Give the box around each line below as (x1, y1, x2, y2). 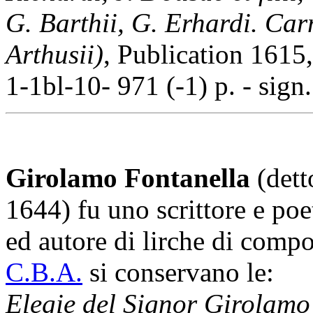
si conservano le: (82, 257, 274, 287)
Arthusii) (6, 39, 103, 69)
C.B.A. (6, 257, 82, 287)
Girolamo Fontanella (6, 163, 250, 193)
